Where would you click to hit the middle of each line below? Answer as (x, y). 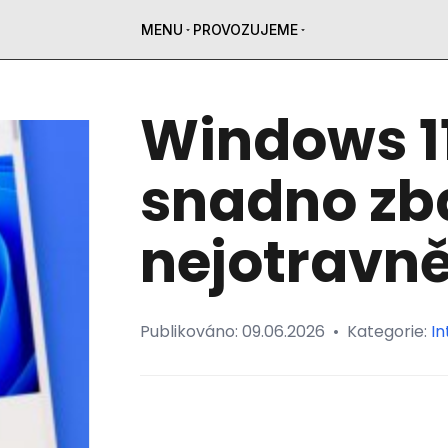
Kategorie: (388, 331)
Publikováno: (190, 331)
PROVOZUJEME (245, 29)
